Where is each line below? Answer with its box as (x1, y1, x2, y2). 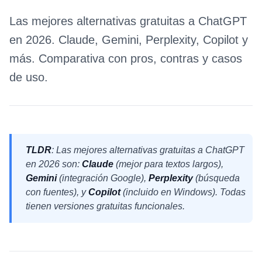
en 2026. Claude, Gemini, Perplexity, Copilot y (9, 33, 248, 46)
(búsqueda (193, 173, 240, 183)
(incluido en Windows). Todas (120, 187, 246, 197)
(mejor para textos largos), (113, 159, 223, 169)
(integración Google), (57, 173, 149, 183)
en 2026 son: (26, 159, 82, 169)
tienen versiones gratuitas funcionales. (26, 201, 185, 211)
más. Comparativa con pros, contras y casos (9, 52, 242, 65)
